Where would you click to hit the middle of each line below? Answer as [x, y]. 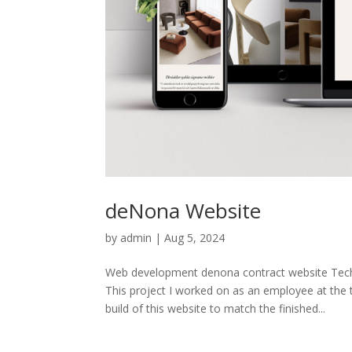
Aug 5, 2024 [195, 238]
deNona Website [183, 211]
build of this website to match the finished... [216, 309]
